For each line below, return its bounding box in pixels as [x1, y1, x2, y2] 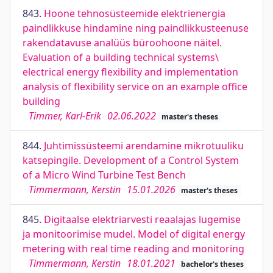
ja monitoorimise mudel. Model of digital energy [23, 227, 245, 241]
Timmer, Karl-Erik [29, 109, 101, 122]
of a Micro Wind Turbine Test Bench [23, 168, 186, 182]
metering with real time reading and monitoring [23, 242, 244, 255]
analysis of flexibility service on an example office [23, 80, 247, 93]
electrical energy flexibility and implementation [23, 65, 238, 79]
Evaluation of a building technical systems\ [23, 51, 219, 64]
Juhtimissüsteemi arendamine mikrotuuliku [44, 139, 244, 152]
